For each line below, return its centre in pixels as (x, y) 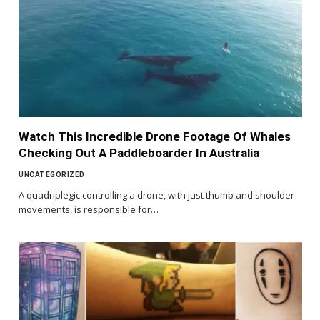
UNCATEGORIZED (52, 175)
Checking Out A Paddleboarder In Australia (139, 153)
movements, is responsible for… (89, 210)
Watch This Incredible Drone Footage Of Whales (155, 137)
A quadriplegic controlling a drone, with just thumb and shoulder (156, 195)
